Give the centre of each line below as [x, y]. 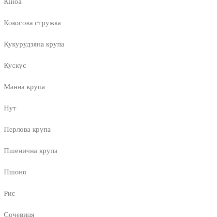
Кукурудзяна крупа [34, 44]
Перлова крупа [27, 130]
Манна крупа [24, 87]
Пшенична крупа [31, 151]
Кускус [15, 66]
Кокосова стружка [32, 23]
